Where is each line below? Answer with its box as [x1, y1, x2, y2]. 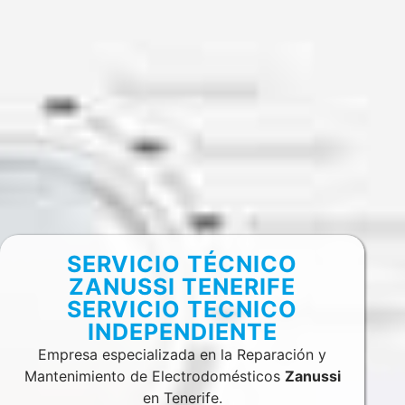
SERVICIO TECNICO [67, 296, 298, 324]
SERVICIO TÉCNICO [67, 250, 298, 278]
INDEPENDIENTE [87, 318, 278, 346]
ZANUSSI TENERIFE [69, 273, 297, 301]
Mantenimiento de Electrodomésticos [24, 367, 285, 386]
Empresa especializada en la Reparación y [38, 345, 327, 364]
